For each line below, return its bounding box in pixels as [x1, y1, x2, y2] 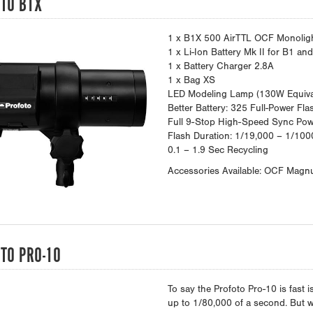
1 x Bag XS [167, 76, 215, 87]
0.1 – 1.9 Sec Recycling [167, 146, 268, 156]
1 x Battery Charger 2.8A [167, 62, 274, 73]
